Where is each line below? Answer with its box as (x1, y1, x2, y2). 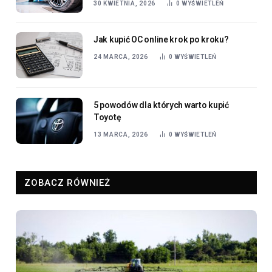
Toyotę (93, 63, 121, 73)
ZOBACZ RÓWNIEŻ (24, 128, 110, 140)
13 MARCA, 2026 (93, 82, 148, 89)
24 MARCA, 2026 (93, 4, 148, 12)
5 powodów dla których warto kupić (93, 51, 229, 61)
